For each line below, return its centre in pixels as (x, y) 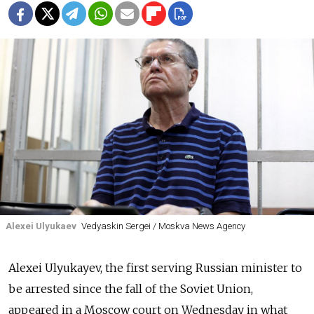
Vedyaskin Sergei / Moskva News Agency (163, 226)
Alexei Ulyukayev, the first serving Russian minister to (155, 267)
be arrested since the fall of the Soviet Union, (131, 288)
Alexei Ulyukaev (41, 226)
